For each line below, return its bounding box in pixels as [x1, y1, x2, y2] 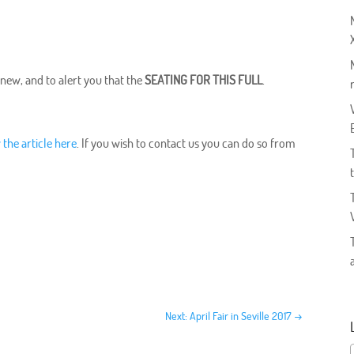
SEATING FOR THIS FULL [145, 72, 263, 88]
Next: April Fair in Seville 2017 [165, 308, 292, 322]
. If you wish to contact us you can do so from [77, 135, 296, 152]
